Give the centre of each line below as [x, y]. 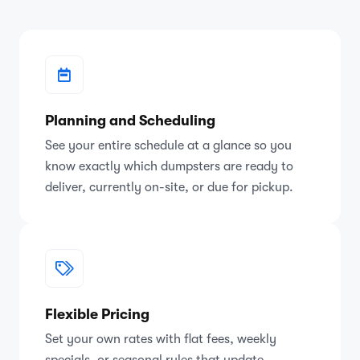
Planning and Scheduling [130, 120]
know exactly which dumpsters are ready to [169, 166]
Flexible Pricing [97, 314]
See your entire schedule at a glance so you [168, 145]
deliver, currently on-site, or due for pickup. [169, 187]
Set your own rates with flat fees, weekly [161, 339]
